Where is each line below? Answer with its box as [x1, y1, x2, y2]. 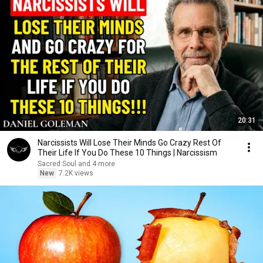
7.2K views [59, 169, 93, 177]
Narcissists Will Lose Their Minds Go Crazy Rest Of [38, 138, 221, 147]
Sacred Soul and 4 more [38, 160, 115, 168]
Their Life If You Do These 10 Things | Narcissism [38, 148, 217, 157]
